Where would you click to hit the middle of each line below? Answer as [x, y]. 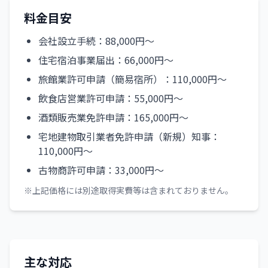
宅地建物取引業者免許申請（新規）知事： [129, 136]
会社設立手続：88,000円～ [96, 41]
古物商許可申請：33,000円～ [101, 170]
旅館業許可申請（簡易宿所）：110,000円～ [133, 79]
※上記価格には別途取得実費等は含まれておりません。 [129, 190]
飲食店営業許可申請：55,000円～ [111, 98]
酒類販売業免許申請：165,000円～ [113, 117]
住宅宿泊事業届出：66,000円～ [106, 60]
